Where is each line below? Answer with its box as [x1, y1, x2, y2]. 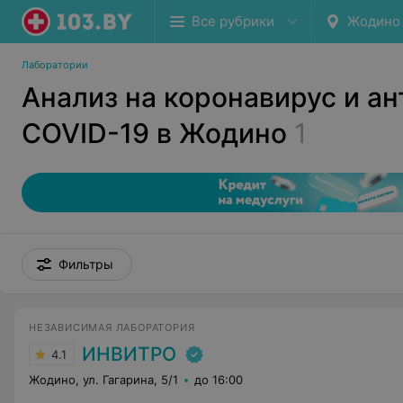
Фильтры [58, 256, 113, 272]
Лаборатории [22, 58, 88, 71]
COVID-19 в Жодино [22, 117, 287, 149]
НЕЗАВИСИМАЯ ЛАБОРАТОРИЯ [29, 321, 195, 334]
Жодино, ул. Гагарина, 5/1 [29, 372, 178, 387]
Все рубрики [192, 13, 274, 30]
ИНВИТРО [82, 343, 176, 365]
